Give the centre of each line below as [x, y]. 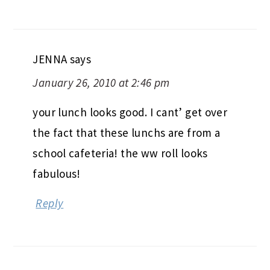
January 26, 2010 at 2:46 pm [101, 82]
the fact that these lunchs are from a [127, 132]
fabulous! [57, 173]
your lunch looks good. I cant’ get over [130, 112]
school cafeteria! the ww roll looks [120, 153]
